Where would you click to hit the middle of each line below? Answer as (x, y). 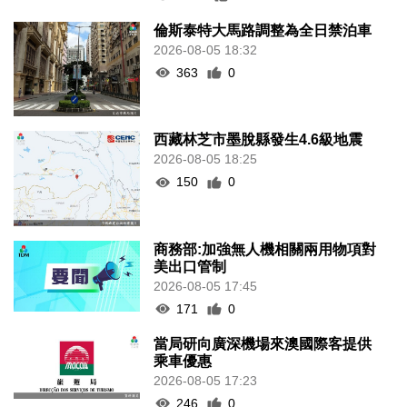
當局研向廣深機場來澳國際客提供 (263, 343)
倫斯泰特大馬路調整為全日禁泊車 (263, 30)
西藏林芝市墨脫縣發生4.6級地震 (258, 140)
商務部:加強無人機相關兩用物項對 (265, 249)
